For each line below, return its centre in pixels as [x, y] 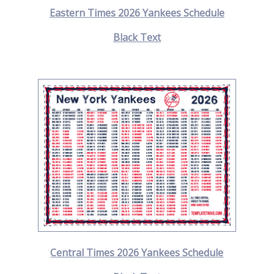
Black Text [137, 38]
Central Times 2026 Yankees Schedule [137, 253]
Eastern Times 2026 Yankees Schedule [137, 13]
